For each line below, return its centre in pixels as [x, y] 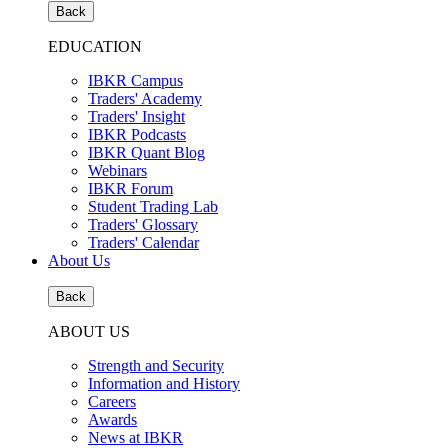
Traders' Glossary [143, 224]
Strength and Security [156, 365]
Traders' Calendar [143, 242]
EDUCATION [95, 46]
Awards [112, 419]
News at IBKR [135, 437]
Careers [112, 401]
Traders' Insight [136, 116]
